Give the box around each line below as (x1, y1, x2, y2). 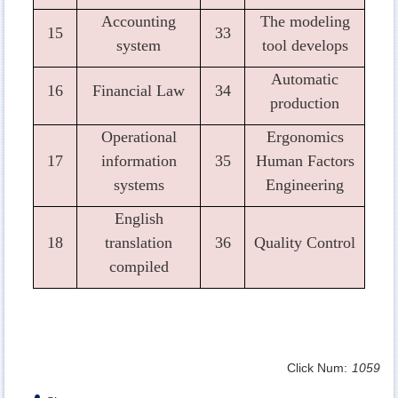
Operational (100, 127, 177, 146)
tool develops (261, 36, 348, 54)
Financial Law (92, 81, 185, 99)
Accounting (101, 12, 176, 30)
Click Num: (287, 360, 347, 375)
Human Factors (255, 151, 354, 170)
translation (105, 233, 172, 251)
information (100, 151, 177, 170)
